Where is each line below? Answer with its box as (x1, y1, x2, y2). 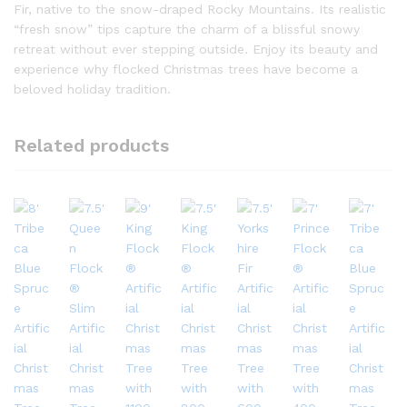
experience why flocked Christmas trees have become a (14, 62, 358, 76)
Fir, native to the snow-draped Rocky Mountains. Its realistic (14, 2, 386, 16)
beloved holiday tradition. (14, 82, 171, 96)
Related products (14, 134, 169, 156)
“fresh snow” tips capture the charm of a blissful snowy (14, 22, 360, 36)
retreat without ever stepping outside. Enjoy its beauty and (14, 42, 378, 56)
